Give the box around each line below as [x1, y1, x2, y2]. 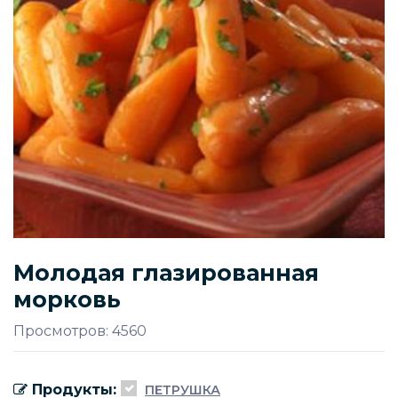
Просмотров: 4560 [13, 322, 147, 339]
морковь [13, 286, 121, 313]
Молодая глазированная [13, 259, 319, 286]
